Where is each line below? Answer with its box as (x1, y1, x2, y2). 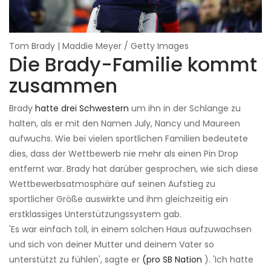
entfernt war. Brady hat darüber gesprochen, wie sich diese (9, 163, 258, 175)
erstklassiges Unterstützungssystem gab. (9, 208, 181, 221)
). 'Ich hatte (202, 253, 253, 266)
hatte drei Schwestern (35, 102, 129, 115)
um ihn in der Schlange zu (129, 102, 241, 115)
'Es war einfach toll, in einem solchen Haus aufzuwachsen (9, 223, 252, 236)
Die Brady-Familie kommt (9, 51, 257, 79)
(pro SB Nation (142, 253, 202, 266)
